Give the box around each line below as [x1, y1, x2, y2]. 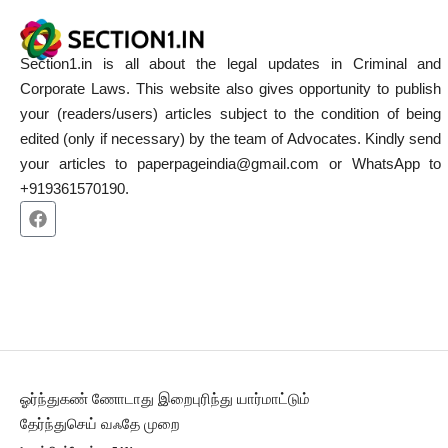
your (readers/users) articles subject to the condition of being [20, 105, 442, 123]
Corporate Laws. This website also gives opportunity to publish [20, 80, 442, 98]
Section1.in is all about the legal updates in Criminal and [20, 55, 442, 73]
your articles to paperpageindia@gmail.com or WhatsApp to [20, 155, 442, 173]
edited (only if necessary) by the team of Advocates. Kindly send [20, 130, 442, 148]
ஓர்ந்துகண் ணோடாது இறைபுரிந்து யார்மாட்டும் [20, 390, 310, 408]
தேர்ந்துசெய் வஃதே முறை [20, 415, 180, 433]
